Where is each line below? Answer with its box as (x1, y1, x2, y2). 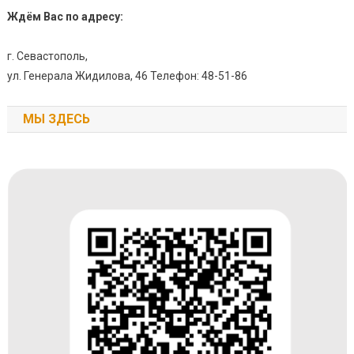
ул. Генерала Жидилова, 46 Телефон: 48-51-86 (6, 70, 247, 83)
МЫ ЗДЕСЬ (22, 111, 90, 127)
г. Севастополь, (6, 50, 88, 63)
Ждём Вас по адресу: (6, 10, 123, 24)
